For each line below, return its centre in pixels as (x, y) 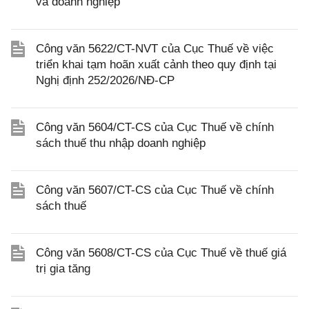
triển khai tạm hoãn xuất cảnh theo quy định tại (156, 64)
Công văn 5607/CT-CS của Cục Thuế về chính (155, 190)
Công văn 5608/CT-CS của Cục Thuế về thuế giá (161, 253)
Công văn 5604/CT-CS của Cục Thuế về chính (155, 127)
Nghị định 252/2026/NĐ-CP (105, 80)
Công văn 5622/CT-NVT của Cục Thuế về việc (155, 49)
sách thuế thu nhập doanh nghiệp (121, 143)
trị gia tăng (63, 269)
